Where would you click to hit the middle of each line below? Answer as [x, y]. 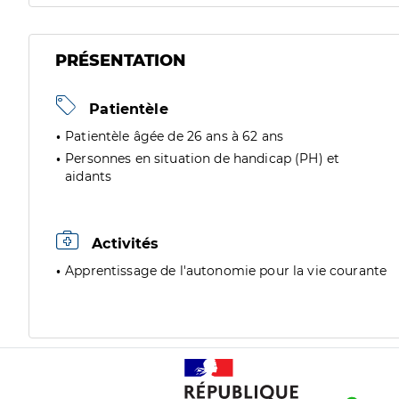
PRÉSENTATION [121, 61]
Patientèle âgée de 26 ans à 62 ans [175, 136]
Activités [123, 244]
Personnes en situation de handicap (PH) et [203, 159]
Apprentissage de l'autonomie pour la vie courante [226, 271]
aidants [89, 176]
